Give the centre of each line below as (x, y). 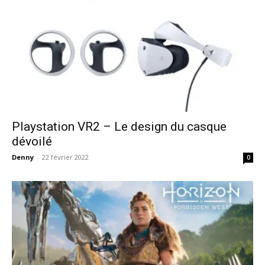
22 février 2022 (65, 157)
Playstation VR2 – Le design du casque (119, 126)
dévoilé (32, 141)
